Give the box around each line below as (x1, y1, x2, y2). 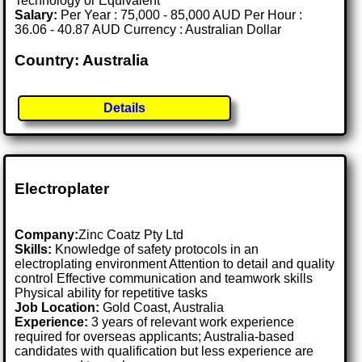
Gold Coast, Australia (103, 301, 225, 315)
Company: (15, 228, 79, 242)
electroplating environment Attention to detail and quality (15, 257, 335, 271)
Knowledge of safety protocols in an (52, 242, 259, 257)
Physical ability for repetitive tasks (15, 286, 208, 301)
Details (103, 101, 146, 116)
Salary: (15, 7, 58, 22)
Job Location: (15, 301, 103, 315)
